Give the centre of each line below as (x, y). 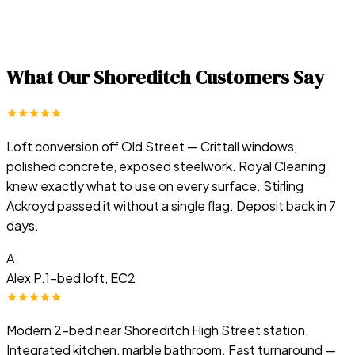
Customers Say (258, 78)
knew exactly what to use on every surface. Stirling (155, 186)
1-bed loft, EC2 (90, 278)
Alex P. (26, 278)
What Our (50, 78)
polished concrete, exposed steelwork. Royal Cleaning (166, 166)
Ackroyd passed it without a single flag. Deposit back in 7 (171, 206)
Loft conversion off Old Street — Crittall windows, (152, 147)
